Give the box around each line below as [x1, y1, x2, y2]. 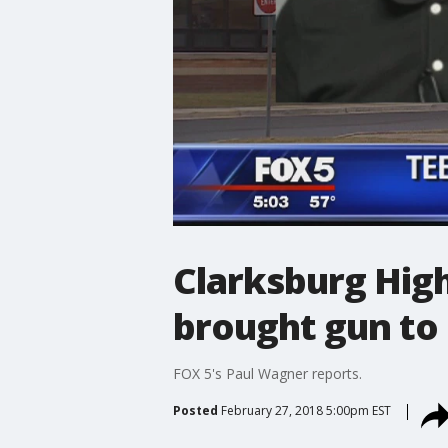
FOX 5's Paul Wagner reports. [172, 363, 362, 383]
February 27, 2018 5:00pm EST [220, 401, 391, 419]
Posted [172, 401, 218, 419]
